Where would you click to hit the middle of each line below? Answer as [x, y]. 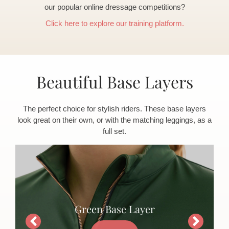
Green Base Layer [114, 208]
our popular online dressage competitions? [114, 7]
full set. [114, 131]
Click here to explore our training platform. [114, 23]
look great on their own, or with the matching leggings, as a [114, 120]
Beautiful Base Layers [114, 81]
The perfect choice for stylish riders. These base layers [114, 108]
